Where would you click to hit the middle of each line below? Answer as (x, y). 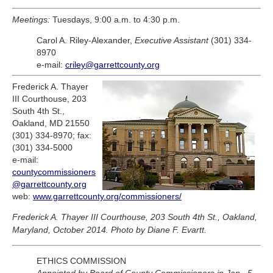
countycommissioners (54, 172)
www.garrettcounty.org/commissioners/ (107, 197)
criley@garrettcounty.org (112, 65)
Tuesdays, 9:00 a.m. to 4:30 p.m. (115, 20)
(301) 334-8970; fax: (52, 136)
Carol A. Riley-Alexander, (86, 41)
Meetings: (31, 20)
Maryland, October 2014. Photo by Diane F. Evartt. (109, 230)
